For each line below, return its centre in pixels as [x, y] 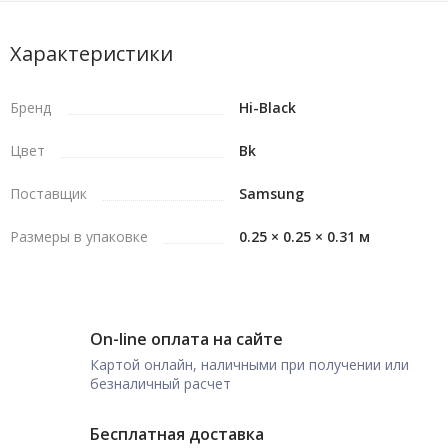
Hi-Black [267, 107]
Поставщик [48, 193]
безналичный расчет [160, 383]
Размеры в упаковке [79, 236]
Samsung [271, 193]
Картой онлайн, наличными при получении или [249, 364]
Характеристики [91, 53]
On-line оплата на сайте [186, 339]
